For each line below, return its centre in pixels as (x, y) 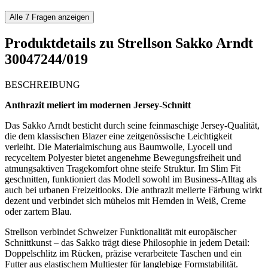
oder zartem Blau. (38, 211)
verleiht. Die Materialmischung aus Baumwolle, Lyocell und (118, 147)
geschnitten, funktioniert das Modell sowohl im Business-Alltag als (131, 179)
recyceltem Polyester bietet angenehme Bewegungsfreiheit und (123, 157)
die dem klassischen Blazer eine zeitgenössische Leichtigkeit (118, 136)
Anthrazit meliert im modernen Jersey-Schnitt (98, 105)
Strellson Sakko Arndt (185, 43)
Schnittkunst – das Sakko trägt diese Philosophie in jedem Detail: (127, 242)
